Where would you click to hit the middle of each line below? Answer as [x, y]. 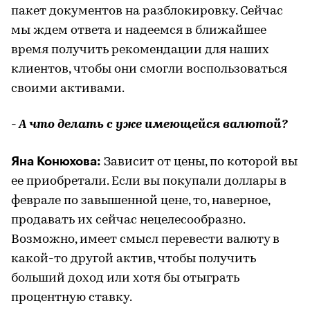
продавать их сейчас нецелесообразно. [128, 220]
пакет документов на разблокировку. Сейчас [147, 11]
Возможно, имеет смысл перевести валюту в [145, 239]
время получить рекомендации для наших [140, 50]
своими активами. [68, 89]
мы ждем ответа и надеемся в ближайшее [139, 30]
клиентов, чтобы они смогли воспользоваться [149, 69]
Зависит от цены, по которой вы [199, 162]
